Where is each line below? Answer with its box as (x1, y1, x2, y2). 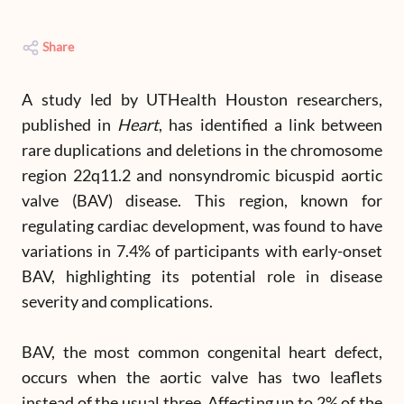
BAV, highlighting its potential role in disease (22, 266, 382, 286)
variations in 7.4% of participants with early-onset (22, 241, 382, 261)
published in (22, 115, 118, 134)
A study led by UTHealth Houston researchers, (22, 89, 382, 109)
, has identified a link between (159, 115, 383, 134)
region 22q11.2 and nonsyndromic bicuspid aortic (22, 165, 382, 185)
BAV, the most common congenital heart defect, (22, 342, 382, 362)
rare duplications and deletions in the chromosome (22, 140, 382, 160)
